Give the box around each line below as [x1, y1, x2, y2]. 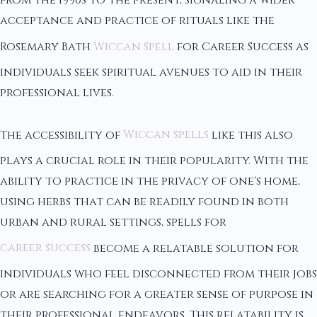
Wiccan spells [123, 127, 209, 143]
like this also [209, 127, 293, 143]
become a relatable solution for [91, 240, 299, 256]
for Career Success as [174, 38, 309, 54]
